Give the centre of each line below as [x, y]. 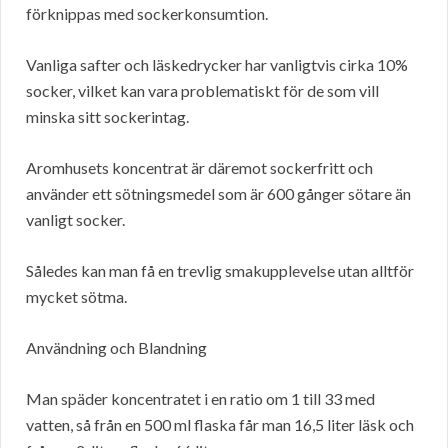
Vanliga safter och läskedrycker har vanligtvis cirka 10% [217, 65]
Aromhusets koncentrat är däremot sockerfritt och [199, 168]
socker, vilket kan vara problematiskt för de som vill [202, 91]
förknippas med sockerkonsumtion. [147, 14]
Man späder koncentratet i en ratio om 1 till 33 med [200, 399]
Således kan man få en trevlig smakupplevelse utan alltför [220, 271]
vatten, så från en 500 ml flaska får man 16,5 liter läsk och [220, 425]
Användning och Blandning [116, 348]
